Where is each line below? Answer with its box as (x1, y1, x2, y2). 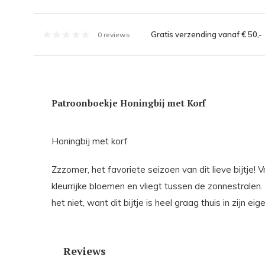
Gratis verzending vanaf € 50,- (150, 30, 262, 40)
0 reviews (98, 30, 130, 39)
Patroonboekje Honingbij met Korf (51, 97, 205, 109)
